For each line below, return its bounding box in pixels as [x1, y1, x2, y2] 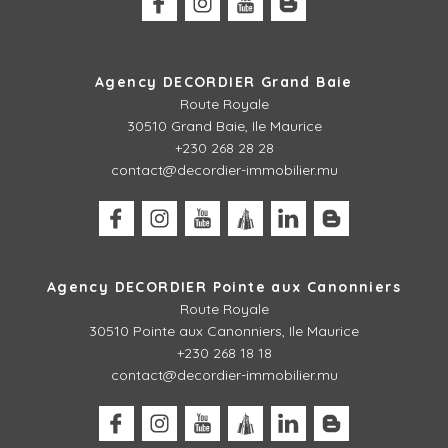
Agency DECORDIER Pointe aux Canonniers [46, 278, 402, 297]
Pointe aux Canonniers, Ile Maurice [133, 322, 359, 341]
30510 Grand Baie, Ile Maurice [126, 117, 322, 136]
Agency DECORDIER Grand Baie [95, 73, 353, 92]
